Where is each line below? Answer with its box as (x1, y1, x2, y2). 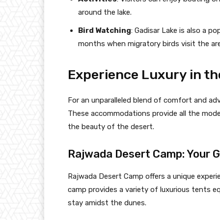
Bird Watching (78, 26, 131, 35)
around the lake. (78, 7, 132, 17)
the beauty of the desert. (68, 122, 154, 131)
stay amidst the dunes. (68, 198, 146, 207)
